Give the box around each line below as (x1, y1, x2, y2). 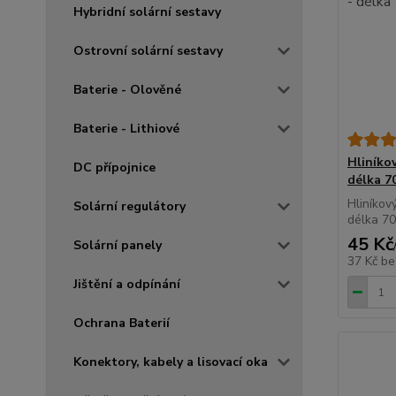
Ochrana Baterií (73, 315, 170, 332)
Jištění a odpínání (73, 276, 180, 293)
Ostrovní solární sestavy (73, 42, 223, 60)
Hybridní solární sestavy (73, 4, 221, 21)
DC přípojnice (73, 159, 156, 177)
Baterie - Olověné (73, 81, 181, 99)
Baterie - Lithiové (73, 120, 179, 138)
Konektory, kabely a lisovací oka (73, 354, 268, 371)
